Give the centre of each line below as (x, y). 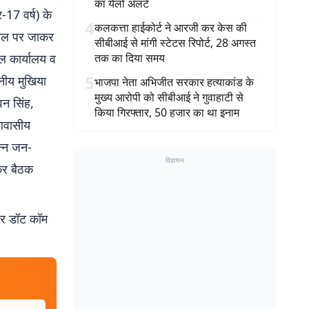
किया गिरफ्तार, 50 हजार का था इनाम (167, 112)
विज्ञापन (175, 160)
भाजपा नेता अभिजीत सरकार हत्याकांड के (174, 82)
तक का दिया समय (130, 58)
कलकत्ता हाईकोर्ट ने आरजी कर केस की (171, 28)
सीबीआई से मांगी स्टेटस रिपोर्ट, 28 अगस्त (175, 43)
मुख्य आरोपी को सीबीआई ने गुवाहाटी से (169, 97)
